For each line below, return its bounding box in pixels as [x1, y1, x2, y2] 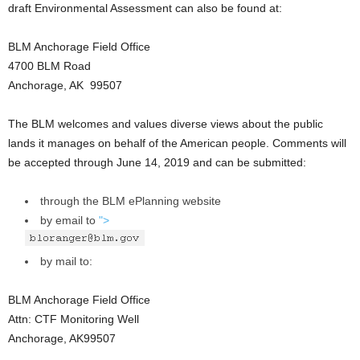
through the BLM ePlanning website [40, 194, 221, 207]
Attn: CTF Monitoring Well [8, 313, 139, 325]
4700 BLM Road [8, 59, 91, 72]
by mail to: [40, 255, 92, 268]
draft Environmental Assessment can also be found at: [8, 2, 282, 14]
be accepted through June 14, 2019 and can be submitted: [8, 156, 306, 169]
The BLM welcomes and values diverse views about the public [8, 117, 323, 130]
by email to [40, 214, 99, 227]
